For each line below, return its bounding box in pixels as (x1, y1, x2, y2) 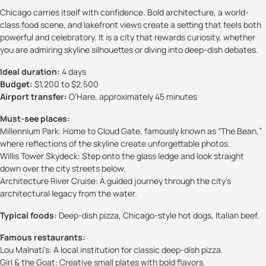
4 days (60, 65, 86, 77)
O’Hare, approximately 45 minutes (67, 90, 197, 102)
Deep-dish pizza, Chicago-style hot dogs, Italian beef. (57, 209, 259, 221)
